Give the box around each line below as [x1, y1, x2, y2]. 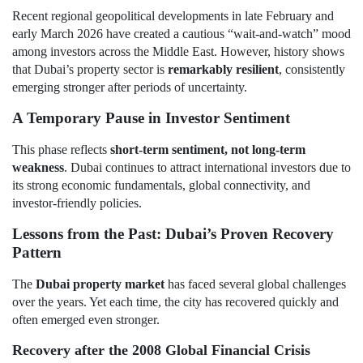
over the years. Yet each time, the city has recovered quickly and [12, 295, 339, 310]
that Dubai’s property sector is [12, 62, 168, 77]
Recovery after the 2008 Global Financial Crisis [12, 342, 310, 359]
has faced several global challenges [164, 277, 346, 292]
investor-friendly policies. [12, 196, 142, 211]
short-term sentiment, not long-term [110, 143, 305, 157]
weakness [12, 160, 64, 175]
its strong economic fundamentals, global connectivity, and [12, 178, 310, 193]
